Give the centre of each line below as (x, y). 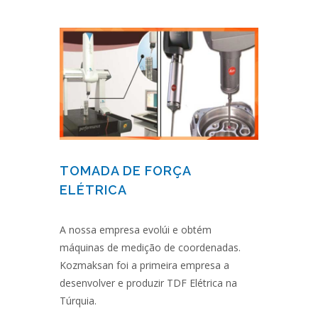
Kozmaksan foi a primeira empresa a (144, 265)
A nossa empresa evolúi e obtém (136, 229)
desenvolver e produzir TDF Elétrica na (148, 283)
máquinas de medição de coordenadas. (150, 247)
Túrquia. (78, 300)
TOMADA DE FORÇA (125, 170)
